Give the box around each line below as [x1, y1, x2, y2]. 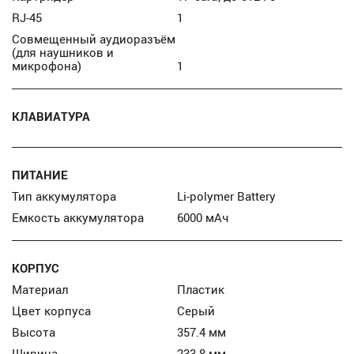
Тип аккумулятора [12, 188, 117, 204]
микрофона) [12, 58, 82, 73]
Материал [12, 281, 69, 297]
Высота [12, 324, 56, 340]
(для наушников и [12, 44, 115, 60]
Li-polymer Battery [177, 188, 276, 204]
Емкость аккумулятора [12, 209, 145, 225]
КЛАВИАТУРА [12, 108, 91, 124]
